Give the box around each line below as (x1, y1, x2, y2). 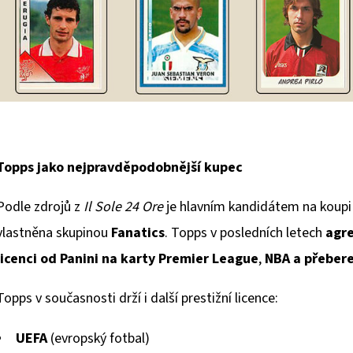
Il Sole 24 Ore (84, 196, 163, 217)
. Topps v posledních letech (165, 222, 325, 243)
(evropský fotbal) (47, 328, 150, 348)
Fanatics (111, 222, 165, 243)
